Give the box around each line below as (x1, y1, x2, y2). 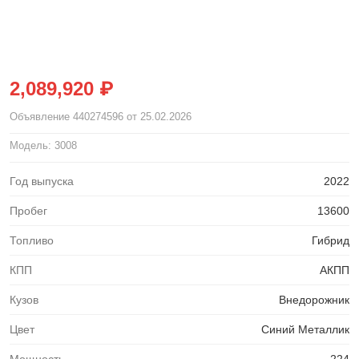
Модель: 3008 (10, 139, 77, 151)
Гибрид (312, 234, 349, 247)
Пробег (10, 204, 47, 217)
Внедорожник (279, 293, 349, 306)
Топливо (10, 234, 54, 247)
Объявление (10, 111, 73, 123)
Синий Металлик (261, 323, 349, 336)
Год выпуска (10, 175, 74, 188)
